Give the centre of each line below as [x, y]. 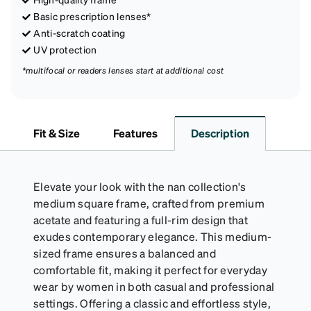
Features [135, 133]
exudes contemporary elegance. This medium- [153, 236]
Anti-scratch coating [79, 32]
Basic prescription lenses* [92, 16]
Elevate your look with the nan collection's [140, 186]
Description [220, 133]
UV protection [65, 49]
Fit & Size [57, 133]
